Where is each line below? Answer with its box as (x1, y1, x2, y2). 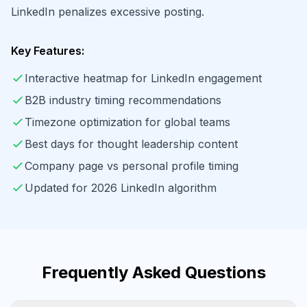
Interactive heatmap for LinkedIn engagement (25, 71, 262, 85)
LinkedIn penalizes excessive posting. (11, 5, 204, 19)
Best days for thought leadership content (25, 137, 238, 151)
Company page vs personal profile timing (25, 159, 238, 173)
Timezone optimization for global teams (25, 115, 230, 129)
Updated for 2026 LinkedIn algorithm (25, 181, 217, 195)
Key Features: (11, 44, 84, 58)
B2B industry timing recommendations (25, 93, 221, 107)
